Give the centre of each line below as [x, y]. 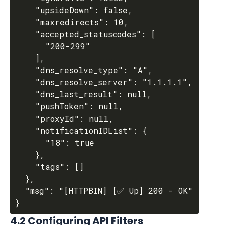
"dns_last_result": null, [25, 94]
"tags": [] [25, 166]
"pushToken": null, [25, 106]
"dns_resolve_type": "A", [25, 70]
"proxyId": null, [25, 118]
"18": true [30, 142]
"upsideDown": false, [25, 10]
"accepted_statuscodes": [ [25, 34]
